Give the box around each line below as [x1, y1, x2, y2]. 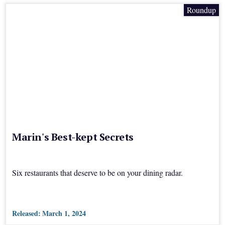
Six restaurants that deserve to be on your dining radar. [12, 167, 183, 178]
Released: [12, 208, 41, 219]
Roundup [187, 5, 216, 16]
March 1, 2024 [42, 208, 86, 219]
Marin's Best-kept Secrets [12, 130, 134, 144]
